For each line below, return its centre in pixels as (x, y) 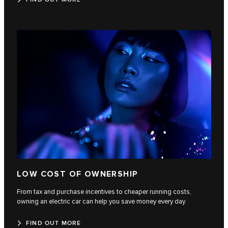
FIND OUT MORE (54, 223)
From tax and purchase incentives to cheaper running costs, (104, 192)
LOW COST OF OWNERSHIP (78, 174)
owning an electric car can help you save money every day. (102, 201)
